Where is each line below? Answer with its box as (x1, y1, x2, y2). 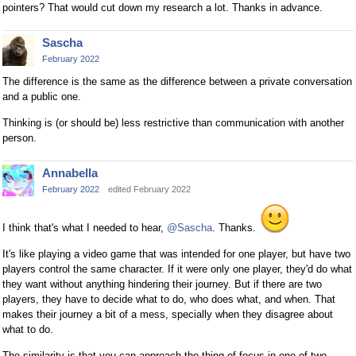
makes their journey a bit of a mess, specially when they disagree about (2, 308, 333, 321)
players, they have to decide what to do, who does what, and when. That (2, 293, 335, 306)
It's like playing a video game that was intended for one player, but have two (2, 248, 350, 261)
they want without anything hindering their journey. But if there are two (2, 278, 322, 291)
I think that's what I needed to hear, (2, 222, 167, 234)
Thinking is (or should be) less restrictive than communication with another (2, 116, 344, 129)
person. (2, 131, 37, 144)
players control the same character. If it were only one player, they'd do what (2, 263, 352, 276)
